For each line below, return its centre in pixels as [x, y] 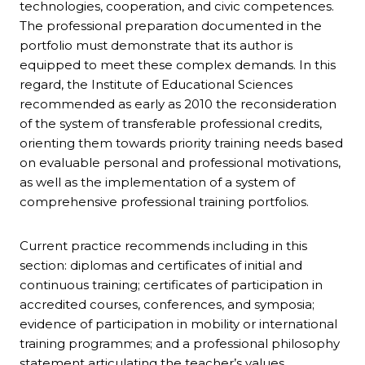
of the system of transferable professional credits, [171, 124]
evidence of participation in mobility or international [178, 324]
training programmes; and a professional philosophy [180, 344]
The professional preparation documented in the [171, 26]
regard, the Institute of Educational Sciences [156, 85]
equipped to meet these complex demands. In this [178, 65]
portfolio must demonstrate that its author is [156, 46]
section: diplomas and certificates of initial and [161, 266]
